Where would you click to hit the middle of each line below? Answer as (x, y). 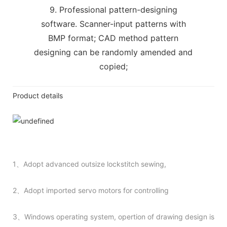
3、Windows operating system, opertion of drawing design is (113, 216)
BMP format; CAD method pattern (113, 38)
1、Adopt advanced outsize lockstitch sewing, (89, 164)
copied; (113, 66)
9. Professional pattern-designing (113, 9)
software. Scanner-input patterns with (113, 24)
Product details (38, 95)
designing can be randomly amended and (113, 52)
